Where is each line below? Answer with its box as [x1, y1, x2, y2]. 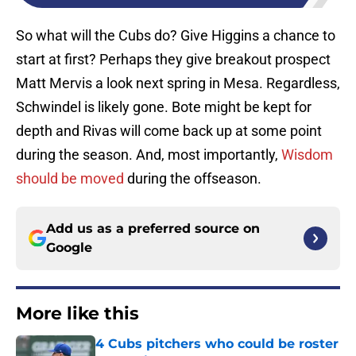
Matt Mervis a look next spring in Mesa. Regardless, [16, 75, 340, 92]
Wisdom [281, 146, 333, 164]
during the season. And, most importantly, [16, 146, 281, 164]
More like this [16, 303, 139, 325]
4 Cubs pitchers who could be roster [95, 336, 339, 352]
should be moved [16, 170, 124, 188]
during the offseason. [124, 170, 261, 188]
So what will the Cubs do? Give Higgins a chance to [16, 27, 335, 44]
